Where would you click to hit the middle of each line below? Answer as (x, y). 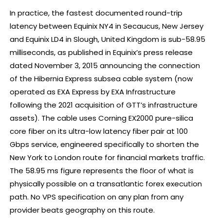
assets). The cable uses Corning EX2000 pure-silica (101, 118)
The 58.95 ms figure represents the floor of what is (102, 170)
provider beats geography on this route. (82, 210)
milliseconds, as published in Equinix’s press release (101, 52)
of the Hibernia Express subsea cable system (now (101, 78)
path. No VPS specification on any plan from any (97, 197)
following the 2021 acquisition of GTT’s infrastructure (104, 105)
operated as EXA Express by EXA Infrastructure (93, 91)
